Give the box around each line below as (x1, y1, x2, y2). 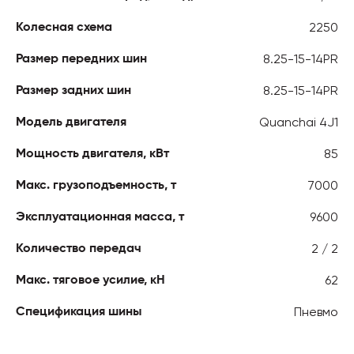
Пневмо (294, 303, 338, 319)
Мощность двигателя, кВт (16, 147, 169, 160)
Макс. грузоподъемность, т (16, 179, 176, 192)
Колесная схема (16, 21, 112, 34)
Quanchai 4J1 (259, 114, 338, 130)
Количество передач (16, 242, 141, 255)
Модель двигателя (16, 115, 126, 129)
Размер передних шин (16, 52, 147, 66)
